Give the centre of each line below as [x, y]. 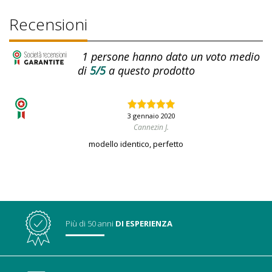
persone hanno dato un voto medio [174, 56]
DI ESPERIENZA [144, 224]
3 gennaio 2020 [151, 116]
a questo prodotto [151, 71]
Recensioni [48, 25]
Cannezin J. [151, 127]
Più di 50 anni [90, 224]
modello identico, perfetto [136, 144]
